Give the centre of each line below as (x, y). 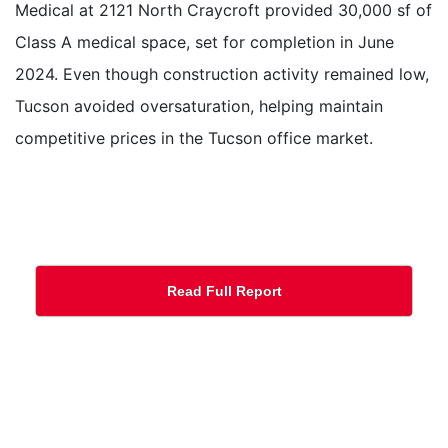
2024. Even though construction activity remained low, (222, 74)
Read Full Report (224, 291)
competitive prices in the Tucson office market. (194, 138)
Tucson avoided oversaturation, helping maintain (199, 106)
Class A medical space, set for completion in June (204, 42)
